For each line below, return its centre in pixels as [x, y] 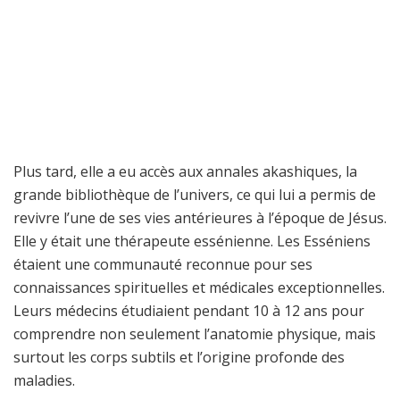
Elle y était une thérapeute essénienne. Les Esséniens [192, 242]
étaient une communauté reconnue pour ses [163, 265]
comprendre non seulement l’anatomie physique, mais [195, 334]
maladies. [44, 381]
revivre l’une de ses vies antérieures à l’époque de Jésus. [200, 218]
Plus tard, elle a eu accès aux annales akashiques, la [185, 172]
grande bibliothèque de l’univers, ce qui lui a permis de [195, 195]
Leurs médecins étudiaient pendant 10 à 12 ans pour [189, 311]
